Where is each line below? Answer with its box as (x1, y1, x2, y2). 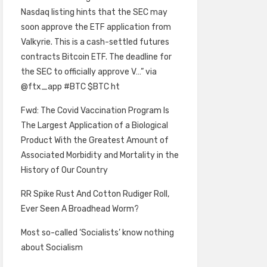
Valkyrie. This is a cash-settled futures (20, 37, 169, 47)
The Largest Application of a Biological (20, 120, 168, 131)
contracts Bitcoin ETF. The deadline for (20, 52, 172, 62)
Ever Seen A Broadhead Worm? (20, 204, 139, 214)
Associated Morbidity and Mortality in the (20, 150, 179, 160)
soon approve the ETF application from (20, 22, 171, 32)
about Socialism (20, 243, 83, 253)
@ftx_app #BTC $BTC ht (20, 82, 120, 92)
